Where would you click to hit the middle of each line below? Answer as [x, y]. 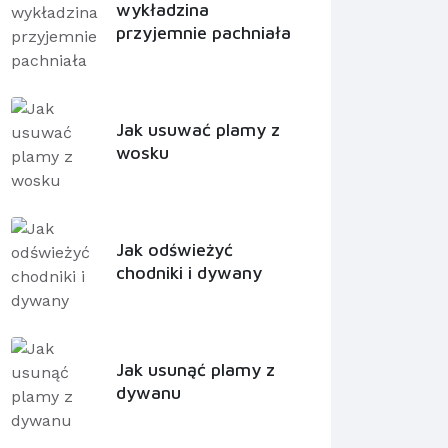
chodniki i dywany [188, 273]
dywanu [148, 393]
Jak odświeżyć [174, 250]
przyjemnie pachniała [203, 32]
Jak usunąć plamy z [195, 370]
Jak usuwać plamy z [197, 130]
